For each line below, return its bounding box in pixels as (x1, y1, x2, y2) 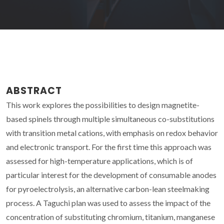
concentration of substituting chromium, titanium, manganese (6, 211, 215, 221)
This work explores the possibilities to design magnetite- (6, 99, 199, 109)
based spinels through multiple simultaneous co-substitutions (6, 113, 214, 123)
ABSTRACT (6, 83, 62, 97)
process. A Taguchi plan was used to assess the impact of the (6, 197, 210, 207)
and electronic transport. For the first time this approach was (6, 141, 211, 151)
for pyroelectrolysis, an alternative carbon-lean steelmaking (6, 183, 209, 193)
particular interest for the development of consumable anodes (6, 169, 216, 179)
